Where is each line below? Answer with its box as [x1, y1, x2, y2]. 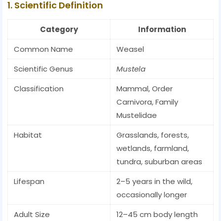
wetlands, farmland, [116, 143, 189, 154]
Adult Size [14, 209, 50, 220]
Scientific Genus [14, 64, 73, 74]
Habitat [14, 130, 42, 141]
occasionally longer [116, 189, 187, 200]
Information [138, 24, 186, 35]
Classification [14, 83, 64, 94]
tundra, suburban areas [116, 156, 202, 167]
